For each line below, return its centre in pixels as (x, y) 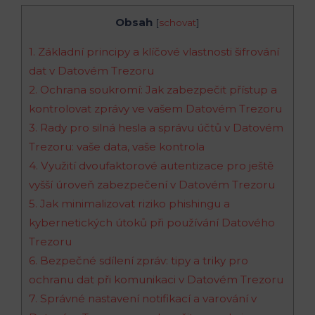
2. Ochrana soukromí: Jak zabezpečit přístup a (153, 89)
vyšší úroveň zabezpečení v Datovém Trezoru (152, 184)
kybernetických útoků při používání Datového (152, 222)
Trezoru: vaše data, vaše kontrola (117, 146)
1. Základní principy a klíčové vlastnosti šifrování (154, 51)
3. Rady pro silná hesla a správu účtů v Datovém (156, 127)
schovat (178, 22)
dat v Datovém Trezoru (91, 70)
